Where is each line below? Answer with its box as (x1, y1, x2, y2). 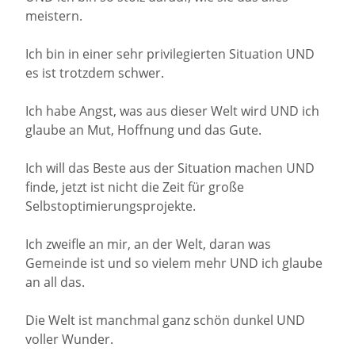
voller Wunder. (25, 330, 113, 349)
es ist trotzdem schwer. (25, 64, 164, 82)
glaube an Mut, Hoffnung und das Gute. (25, 121, 261, 139)
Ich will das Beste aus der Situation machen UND (25, 159, 315, 177)
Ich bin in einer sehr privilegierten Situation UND (25, 45, 315, 63)
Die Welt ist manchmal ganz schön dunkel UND (25, 311, 305, 330)
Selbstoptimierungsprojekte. (25, 197, 196, 216)
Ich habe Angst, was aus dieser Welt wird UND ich (25, 102, 319, 120)
